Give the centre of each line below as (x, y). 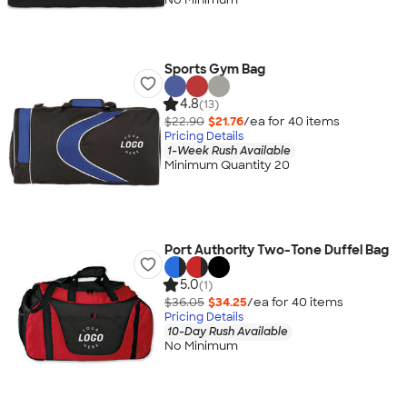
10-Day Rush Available (227, 331)
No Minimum (201, 346)
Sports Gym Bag (214, 69)
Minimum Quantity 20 (227, 165)
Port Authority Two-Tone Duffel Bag (276, 250)
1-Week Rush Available (228, 150)
